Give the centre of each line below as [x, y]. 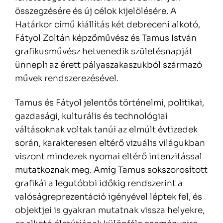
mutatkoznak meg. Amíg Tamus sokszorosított [111, 170]
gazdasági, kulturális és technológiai [91, 116]
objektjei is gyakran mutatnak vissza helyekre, [110, 211]
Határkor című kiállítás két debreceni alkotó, [108, 25]
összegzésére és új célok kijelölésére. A [96, 11]
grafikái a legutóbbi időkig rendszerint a [99, 184]
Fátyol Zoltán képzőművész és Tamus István [106, 38]
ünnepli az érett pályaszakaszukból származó [109, 65]
